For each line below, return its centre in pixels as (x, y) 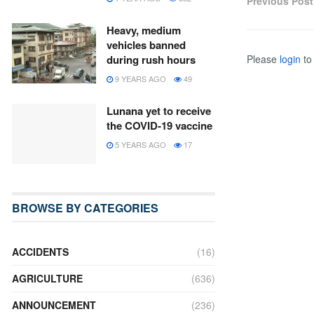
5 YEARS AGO (139, 144)
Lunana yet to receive (159, 111)
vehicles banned (146, 45)
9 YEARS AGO (139, 78)
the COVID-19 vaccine (159, 125)
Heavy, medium (144, 30)
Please (263, 59)
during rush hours (151, 60)
